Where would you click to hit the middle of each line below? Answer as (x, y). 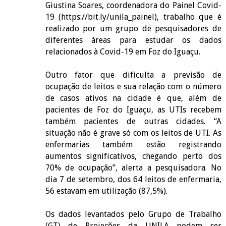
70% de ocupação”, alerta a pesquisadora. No (133, 167)
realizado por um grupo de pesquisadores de (133, 28)
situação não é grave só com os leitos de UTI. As (133, 133)
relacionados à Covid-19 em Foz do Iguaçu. (123, 51)
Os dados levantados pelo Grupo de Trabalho (133, 214)
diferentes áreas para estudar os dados (133, 40)
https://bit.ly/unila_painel (108, 17)
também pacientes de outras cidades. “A (133, 121)
